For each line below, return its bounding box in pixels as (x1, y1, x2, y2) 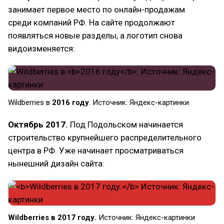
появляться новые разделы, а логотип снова (8, 30, 182, 40)
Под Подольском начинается (70, 119, 183, 129)
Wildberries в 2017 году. (8, 213, 96, 222)
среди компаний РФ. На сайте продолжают (8, 17, 175, 27)
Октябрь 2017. (8, 119, 70, 129)
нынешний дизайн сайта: (8, 158, 104, 168)
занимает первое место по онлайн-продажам (8, 4, 185, 14)
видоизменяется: (8, 43, 75, 53)
